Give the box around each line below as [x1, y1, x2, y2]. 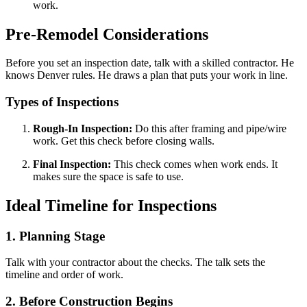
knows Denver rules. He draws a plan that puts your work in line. [5, 69, 288, 82]
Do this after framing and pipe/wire [132, 122, 286, 134]
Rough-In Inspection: [33, 122, 132, 134]
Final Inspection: [33, 158, 111, 170]
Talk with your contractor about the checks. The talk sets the [5, 256, 265, 269]
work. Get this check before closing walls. [33, 134, 214, 147]
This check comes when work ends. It [111, 158, 278, 170]
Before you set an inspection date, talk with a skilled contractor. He [5, 57, 294, 69]
